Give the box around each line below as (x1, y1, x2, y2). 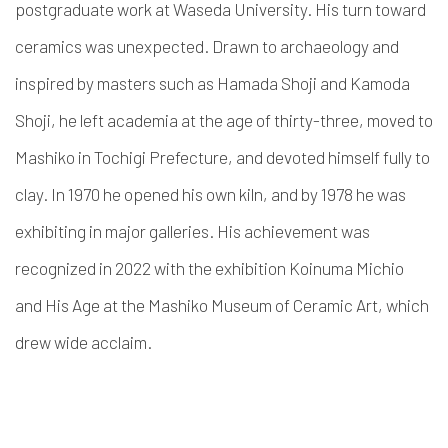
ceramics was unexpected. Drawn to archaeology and (15, 36, 399, 56)
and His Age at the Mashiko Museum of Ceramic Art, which (15, 295, 429, 315)
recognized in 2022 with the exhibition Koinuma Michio (15, 258, 404, 278)
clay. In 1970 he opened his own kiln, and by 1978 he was (15, 184, 406, 204)
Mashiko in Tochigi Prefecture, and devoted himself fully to (15, 147, 430, 167)
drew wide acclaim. (15, 332, 152, 352)
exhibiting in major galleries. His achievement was (15, 221, 370, 241)
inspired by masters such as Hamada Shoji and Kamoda (15, 73, 410, 93)
